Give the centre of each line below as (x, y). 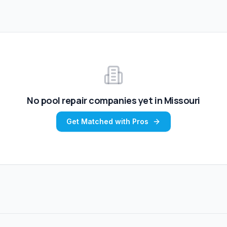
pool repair (64, 101)
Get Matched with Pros (107, 122)
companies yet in (125, 101)
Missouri (182, 101)
